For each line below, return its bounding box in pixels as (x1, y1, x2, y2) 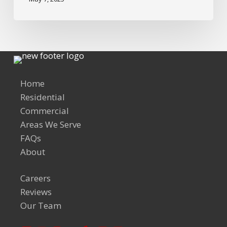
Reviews (20, 186, 52, 198)
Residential (20, 91, 65, 103)
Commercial (20, 105, 69, 117)
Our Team (20, 200, 62, 212)
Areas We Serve (20, 119, 82, 131)
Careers (20, 172, 51, 184)
